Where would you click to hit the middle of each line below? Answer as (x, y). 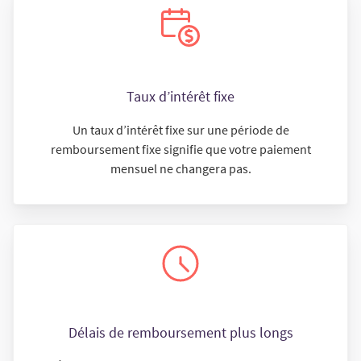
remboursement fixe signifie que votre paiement (180, 149)
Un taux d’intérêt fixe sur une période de (180, 130)
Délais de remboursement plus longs (180, 332)
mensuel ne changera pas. (180, 168)
